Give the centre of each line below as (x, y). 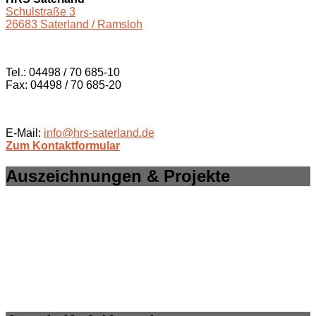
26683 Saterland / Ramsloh (74, 24)
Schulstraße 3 (41, 11)
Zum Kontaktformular (63, 145)
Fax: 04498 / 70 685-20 (63, 85)
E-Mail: (25, 133)
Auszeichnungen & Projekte (118, 176)
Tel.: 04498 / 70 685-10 (63, 72)
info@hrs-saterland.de (99, 133)
